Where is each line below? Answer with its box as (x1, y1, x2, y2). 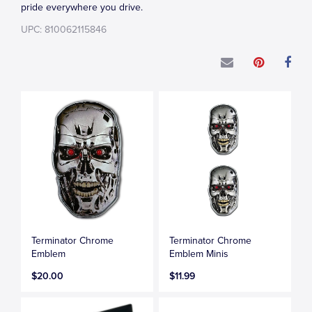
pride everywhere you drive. (21, 1, 143, 13)
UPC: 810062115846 (21, 24, 107, 36)
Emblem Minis (169, 247, 229, 260)
